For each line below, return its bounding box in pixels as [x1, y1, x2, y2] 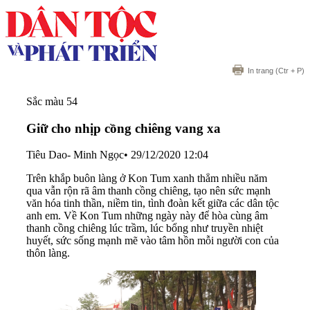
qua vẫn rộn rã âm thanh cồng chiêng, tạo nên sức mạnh [26, 185, 271, 197]
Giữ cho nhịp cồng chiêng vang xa [26, 120, 221, 136]
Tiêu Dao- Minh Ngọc [26, 149, 124, 161]
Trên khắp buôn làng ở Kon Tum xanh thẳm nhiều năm [26, 172, 267, 185]
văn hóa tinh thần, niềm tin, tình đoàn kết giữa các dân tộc [26, 197, 279, 210]
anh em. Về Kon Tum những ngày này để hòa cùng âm [26, 210, 268, 222]
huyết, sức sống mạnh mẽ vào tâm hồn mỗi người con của [26, 235, 279, 247]
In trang [248, 66, 273, 75]
